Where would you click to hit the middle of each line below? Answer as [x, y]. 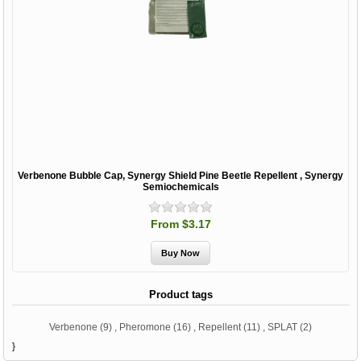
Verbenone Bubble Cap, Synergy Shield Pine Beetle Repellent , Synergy [180, 176]
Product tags [180, 295]
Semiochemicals [180, 187]
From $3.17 [180, 224]
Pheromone [145, 328]
